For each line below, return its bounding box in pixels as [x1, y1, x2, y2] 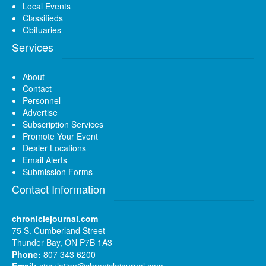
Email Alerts [23, 153, 67, 166]
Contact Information [12, 180, 105, 197]
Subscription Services [23, 118, 103, 130]
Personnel [23, 94, 61, 106]
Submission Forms [23, 165, 93, 178]
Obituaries [23, 23, 61, 36]
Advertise [23, 106, 58, 118]
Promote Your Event [23, 129, 98, 142]
